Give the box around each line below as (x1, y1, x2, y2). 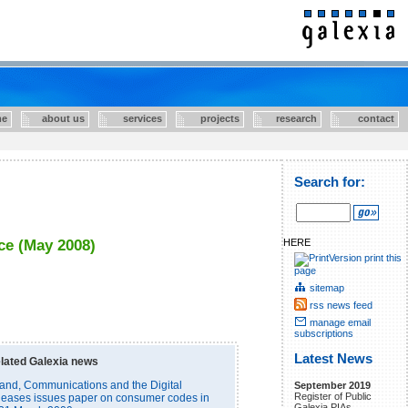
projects (178, 113, 240, 124)
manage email (310, 316, 371, 328)
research (257, 113, 317, 124)
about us (23, 113, 85, 124)
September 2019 (294, 379, 371, 391)
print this (364, 251, 402, 263)
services (101, 113, 162, 124)
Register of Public (294, 390, 372, 402)
